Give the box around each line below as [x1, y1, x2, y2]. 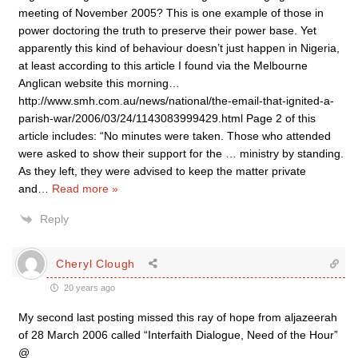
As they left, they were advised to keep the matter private [18, 165, 306, 177]
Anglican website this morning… [18, 77, 180, 89]
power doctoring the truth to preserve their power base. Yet [18, 24, 316, 37]
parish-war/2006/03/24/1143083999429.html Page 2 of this [18, 112, 316, 125]
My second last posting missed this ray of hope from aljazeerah [18, 311, 337, 324]
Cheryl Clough [56, 257, 136, 270]
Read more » [52, 182, 118, 195]
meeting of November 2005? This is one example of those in [18, 6, 324, 19]
